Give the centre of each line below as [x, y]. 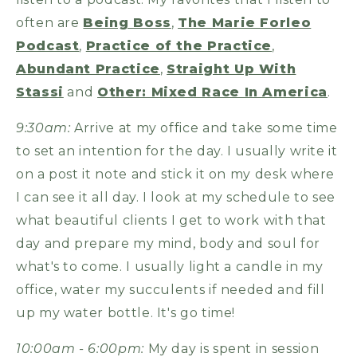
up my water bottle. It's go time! [126, 312]
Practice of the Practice [179, 45]
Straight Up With [231, 69]
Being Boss [127, 22]
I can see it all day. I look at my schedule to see [176, 197]
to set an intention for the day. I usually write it [177, 151]
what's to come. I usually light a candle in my [170, 266]
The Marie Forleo [245, 22]
